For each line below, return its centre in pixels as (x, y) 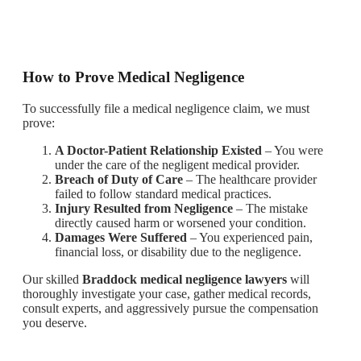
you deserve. (55, 322)
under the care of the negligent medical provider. (177, 164)
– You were (293, 150)
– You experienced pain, (250, 237)
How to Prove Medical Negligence (133, 77)
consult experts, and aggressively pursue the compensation (170, 308)
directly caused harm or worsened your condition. (180, 222)
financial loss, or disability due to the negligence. (178, 251)
